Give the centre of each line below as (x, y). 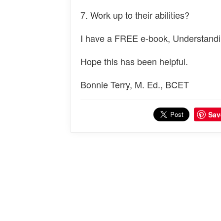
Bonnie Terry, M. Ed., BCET (135, 84)
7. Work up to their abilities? (135, 15)
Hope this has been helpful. (134, 61)
